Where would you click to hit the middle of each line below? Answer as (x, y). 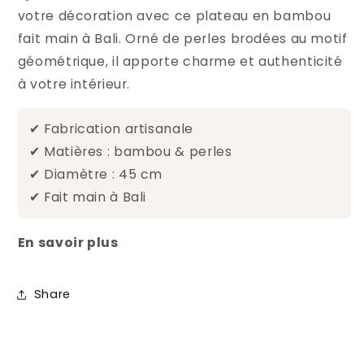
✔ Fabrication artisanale (111, 129)
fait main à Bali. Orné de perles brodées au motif (182, 38)
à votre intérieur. (74, 84)
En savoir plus (68, 243)
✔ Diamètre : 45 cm (96, 175)
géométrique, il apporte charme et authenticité (180, 61)
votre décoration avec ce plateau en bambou (174, 15)
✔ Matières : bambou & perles (130, 152)
